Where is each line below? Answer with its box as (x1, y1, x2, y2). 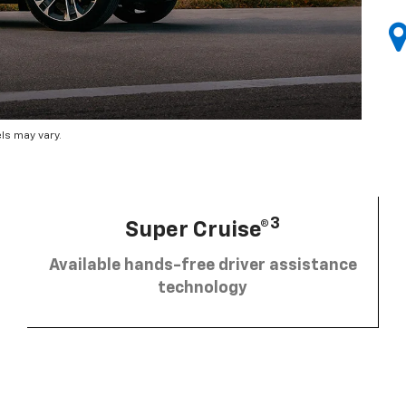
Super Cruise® (125, 218, 270, 241)
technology (158, 279, 247, 296)
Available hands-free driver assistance (48, 256, 357, 274)
